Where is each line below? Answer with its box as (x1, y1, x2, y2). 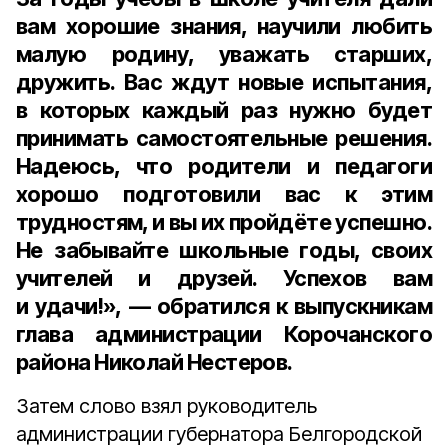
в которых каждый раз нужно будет (16, 97, 432, 123)
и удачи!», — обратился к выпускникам (16, 293, 432, 319)
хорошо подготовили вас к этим (16, 181, 432, 207)
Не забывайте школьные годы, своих (16, 237, 432, 263)
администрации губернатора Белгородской (16, 422, 422, 446)
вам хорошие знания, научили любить (16, 13, 432, 39)
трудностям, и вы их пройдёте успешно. (16, 209, 432, 235)
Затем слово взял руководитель (16, 394, 317, 418)
